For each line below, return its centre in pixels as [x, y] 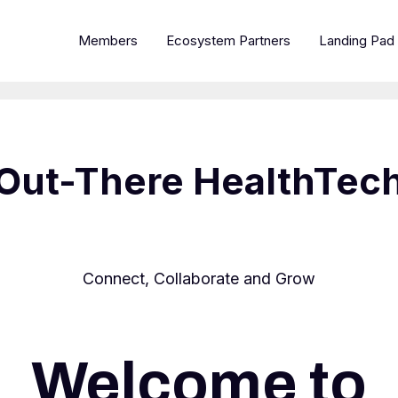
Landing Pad [357, 40]
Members [108, 40]
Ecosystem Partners [228, 40]
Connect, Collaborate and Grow [199, 279]
